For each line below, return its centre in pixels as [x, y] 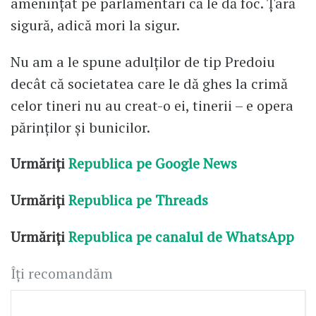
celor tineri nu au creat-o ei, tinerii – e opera [152, 105]
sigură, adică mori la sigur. [95, 25]
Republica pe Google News [153, 164]
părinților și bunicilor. [80, 127]
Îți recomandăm [62, 273]
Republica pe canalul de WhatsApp [183, 237]
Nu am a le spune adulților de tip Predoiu [143, 61]
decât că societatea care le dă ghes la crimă [149, 83]
